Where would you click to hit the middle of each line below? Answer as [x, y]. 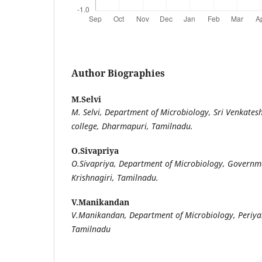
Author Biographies [118, 73]
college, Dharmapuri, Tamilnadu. [132, 126]
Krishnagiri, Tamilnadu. [115, 177]
